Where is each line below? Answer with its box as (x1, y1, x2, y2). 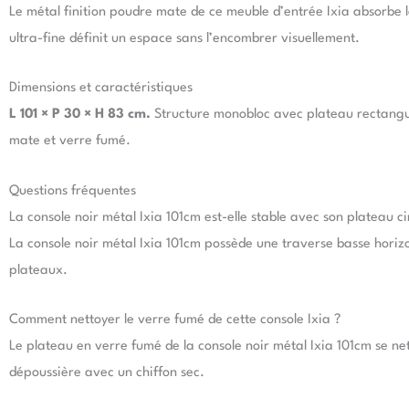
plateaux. (9, 263, 68, 278)
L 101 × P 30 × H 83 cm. (9, 108, 151, 122)
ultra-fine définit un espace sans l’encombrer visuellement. (9, 31, 360, 46)
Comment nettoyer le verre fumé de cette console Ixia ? (9, 313, 341, 328)
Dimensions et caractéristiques (9, 81, 193, 96)
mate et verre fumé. (9, 134, 131, 149)
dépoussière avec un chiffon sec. (9, 366, 204, 381)
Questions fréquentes (9, 184, 136, 198)
